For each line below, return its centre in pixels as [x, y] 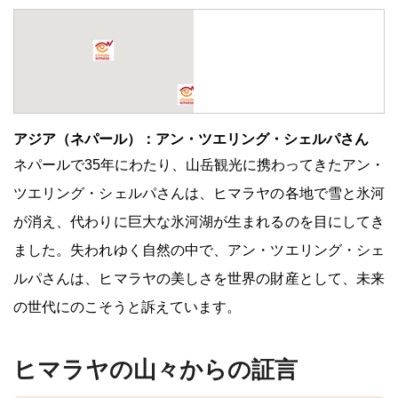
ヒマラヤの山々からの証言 [155, 370]
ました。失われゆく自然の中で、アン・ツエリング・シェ [199, 250]
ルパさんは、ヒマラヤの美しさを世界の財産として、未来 [199, 279]
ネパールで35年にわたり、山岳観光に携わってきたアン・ [199, 165]
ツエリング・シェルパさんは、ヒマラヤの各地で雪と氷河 [199, 193]
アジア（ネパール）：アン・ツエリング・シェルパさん [191, 139]
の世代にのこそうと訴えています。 [127, 307]
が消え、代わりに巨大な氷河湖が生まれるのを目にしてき [199, 222]
